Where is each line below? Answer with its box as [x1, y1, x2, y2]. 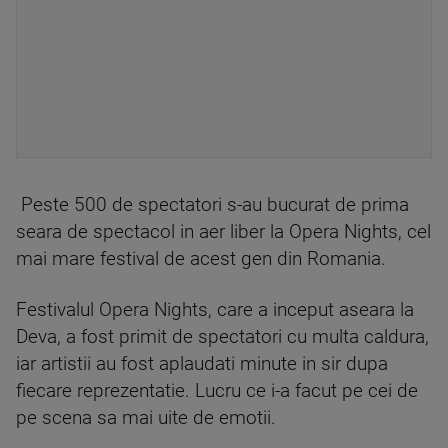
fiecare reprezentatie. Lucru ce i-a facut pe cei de [16, 380, 418, 402]
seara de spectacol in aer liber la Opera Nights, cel [16, 221, 431, 243]
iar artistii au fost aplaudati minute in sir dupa [16, 353, 388, 375]
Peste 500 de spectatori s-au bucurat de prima [16, 194, 409, 216]
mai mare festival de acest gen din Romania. [16, 248, 386, 270]
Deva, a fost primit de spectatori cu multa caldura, [16, 326, 429, 348]
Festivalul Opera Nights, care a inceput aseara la [16, 299, 414, 321]
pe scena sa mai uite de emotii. [16, 407, 276, 429]
